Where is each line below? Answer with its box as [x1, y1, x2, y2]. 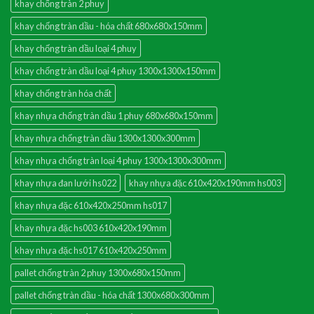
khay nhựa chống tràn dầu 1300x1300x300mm [15, 132, 196, 144]
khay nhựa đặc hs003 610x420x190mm [15, 222, 167, 234]
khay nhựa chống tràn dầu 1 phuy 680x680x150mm [15, 110, 213, 122]
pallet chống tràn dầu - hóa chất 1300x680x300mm [15, 289, 210, 301]
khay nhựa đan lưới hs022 [15, 177, 116, 189]
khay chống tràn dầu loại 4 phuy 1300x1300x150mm [15, 65, 216, 77]
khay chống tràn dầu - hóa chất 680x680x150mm [15, 20, 203, 32]
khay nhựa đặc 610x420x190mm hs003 [129, 177, 281, 189]
